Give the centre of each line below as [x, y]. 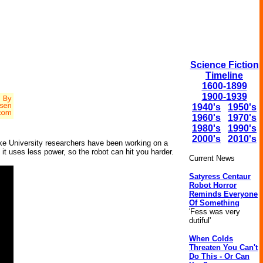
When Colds [211, 239]
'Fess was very [215, 212]
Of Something [214, 203]
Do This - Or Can [219, 256]
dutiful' [200, 220]
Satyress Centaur [220, 176]
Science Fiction [224, 65]
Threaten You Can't [223, 247]
